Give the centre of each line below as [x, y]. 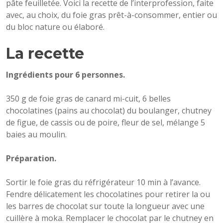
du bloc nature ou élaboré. [55, 27]
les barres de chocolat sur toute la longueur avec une [105, 206]
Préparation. [31, 158]
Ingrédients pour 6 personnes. [65, 75]
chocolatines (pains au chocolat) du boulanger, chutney [109, 111]
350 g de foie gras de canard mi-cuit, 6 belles [88, 99]
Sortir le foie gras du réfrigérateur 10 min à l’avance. [103, 182]
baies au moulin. [36, 134]
